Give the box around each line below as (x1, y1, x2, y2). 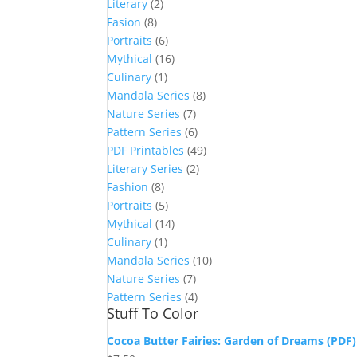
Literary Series (107, 161, 184, 177)
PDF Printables (107, 143, 185, 159)
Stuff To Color (107, 304, 199, 324)
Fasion (107, 14, 142, 30)
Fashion (107, 179, 149, 195)
